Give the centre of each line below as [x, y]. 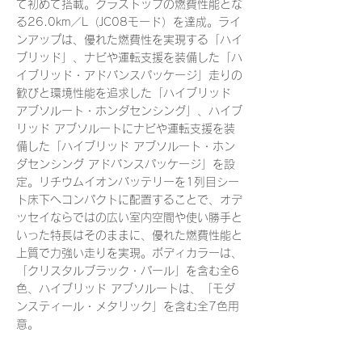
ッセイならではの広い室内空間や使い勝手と [129, 217]
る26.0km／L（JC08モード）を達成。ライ [128, 22]
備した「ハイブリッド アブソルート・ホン [126, 146]
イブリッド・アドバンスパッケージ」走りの [129, 75]
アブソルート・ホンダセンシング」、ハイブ [129, 111]
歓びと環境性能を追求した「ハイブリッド [124, 93]
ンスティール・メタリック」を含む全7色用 [128, 306]
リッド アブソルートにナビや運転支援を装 [126, 128]
